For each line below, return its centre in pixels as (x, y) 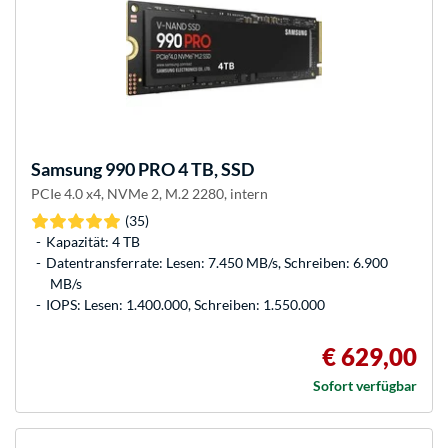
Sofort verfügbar (365, 386)
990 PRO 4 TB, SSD (178, 169)
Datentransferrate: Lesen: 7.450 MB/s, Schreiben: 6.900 (217, 263)
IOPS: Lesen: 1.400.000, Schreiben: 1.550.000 (185, 305)
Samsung (66, 169)
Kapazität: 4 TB (93, 242)
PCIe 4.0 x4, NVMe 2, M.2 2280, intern (149, 194)
